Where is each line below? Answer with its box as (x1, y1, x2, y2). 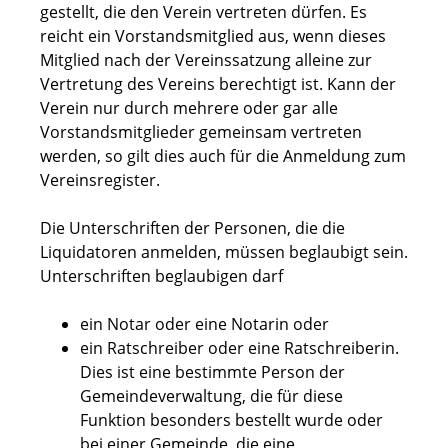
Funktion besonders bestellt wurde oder (80, 409, 383, 432)
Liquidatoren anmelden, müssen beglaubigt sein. (40, 241, 408, 264)
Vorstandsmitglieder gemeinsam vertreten (40, 121, 362, 144)
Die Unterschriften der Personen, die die (40, 217, 345, 240)
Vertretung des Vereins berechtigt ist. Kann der (40, 73, 396, 96)
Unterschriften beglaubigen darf (40, 265, 283, 288)
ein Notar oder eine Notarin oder (80, 313, 329, 336)
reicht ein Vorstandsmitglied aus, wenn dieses (40, 25, 386, 48)
